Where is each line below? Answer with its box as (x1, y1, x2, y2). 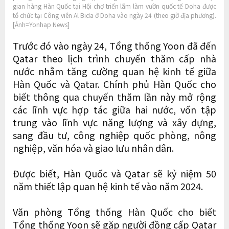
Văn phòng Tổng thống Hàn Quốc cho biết (13, 204, 216, 218)
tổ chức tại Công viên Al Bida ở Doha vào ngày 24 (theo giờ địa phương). (13, 10, 216, 19)
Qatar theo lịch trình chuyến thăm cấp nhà (13, 51, 216, 65)
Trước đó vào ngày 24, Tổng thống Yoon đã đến (13, 38, 216, 52)
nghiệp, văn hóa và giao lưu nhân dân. (13, 141, 174, 154)
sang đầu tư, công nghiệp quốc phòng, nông (13, 128, 216, 142)
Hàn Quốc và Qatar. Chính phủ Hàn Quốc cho (13, 77, 216, 90)
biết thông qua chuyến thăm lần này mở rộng (13, 89, 216, 103)
